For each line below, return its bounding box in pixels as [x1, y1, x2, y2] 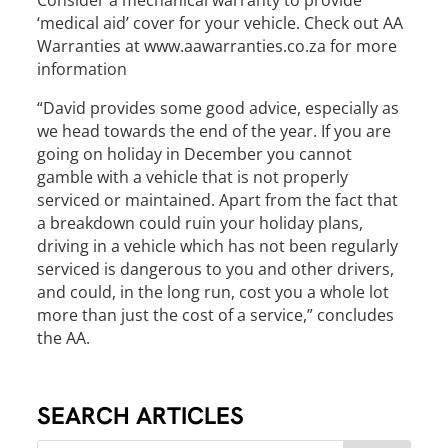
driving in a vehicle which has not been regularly [37, 235, 399, 257]
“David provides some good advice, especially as [37, 97, 400, 119]
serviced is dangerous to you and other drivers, [37, 258, 395, 280]
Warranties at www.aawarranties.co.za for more [37, 35, 398, 57]
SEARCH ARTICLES [37, 400, 245, 431]
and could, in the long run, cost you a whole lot [37, 281, 390, 303]
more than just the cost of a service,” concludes [37, 304, 395, 326]
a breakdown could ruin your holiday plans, [37, 212, 364, 234]
